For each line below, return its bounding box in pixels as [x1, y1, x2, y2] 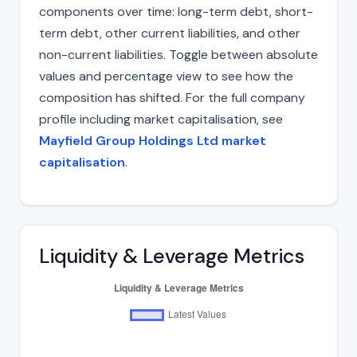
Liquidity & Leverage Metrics [39, 242, 304, 269]
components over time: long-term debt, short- [39, 2, 313, 20]
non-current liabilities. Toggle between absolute [39, 45, 318, 63]
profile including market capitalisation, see [39, 110, 283, 127]
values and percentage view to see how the [39, 67, 293, 84]
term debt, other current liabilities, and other [39, 24, 300, 41]
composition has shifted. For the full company [39, 88, 305, 106]
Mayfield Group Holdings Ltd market [39, 131, 266, 149]
